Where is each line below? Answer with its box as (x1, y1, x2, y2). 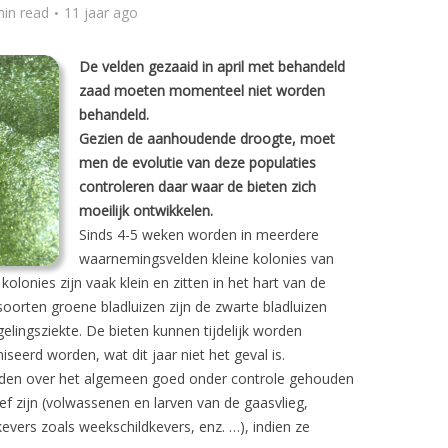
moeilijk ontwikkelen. (79, 201, 213, 220)
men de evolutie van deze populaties (79, 153, 316, 172)
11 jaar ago (64, 3, 138, 22)
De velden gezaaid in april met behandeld (79, 57, 345, 76)
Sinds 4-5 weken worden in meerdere (79, 225, 319, 244)
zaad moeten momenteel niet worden (79, 81, 325, 100)
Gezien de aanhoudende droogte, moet (79, 129, 335, 148)
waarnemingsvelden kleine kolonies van (79, 249, 334, 268)
